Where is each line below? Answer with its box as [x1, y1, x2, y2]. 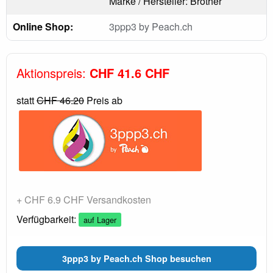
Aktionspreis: [16, 63, 90, 82]
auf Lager [83, 213, 116, 225]
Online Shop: [13, 19, 73, 34]
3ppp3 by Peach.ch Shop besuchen [62, 252, 211, 265]
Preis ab [84, 93, 122, 107]
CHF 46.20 [37, 93, 84, 107]
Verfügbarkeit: [16, 211, 79, 226]
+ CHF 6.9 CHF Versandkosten [16, 192, 151, 207]
